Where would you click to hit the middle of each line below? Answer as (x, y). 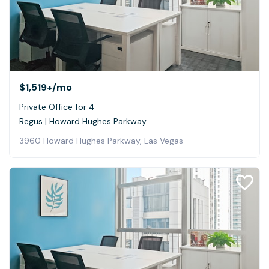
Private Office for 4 (57, 107)
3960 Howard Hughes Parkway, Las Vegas (101, 140)
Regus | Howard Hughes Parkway (83, 121)
